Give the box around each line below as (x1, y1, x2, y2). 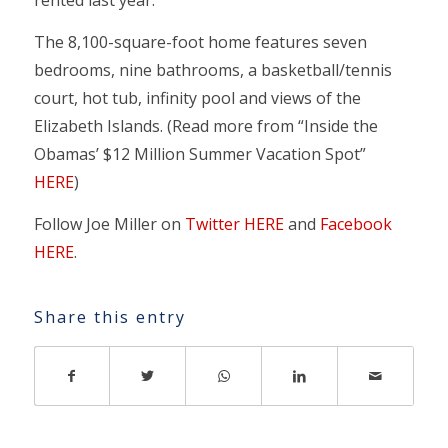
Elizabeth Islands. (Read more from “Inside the (33, 114, 378, 137)
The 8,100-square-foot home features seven (33, 30, 367, 53)
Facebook (319, 212, 392, 235)
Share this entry (33, 306, 186, 329)
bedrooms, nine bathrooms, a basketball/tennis (33, 58, 392, 81)
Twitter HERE (184, 212, 284, 235)
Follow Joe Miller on (33, 212, 185, 235)
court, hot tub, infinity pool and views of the (33, 86, 361, 109)
